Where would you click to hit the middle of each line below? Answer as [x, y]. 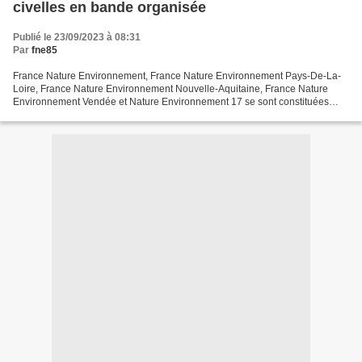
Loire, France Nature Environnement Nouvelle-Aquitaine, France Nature [170, 89]
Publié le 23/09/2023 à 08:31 [77, 38]
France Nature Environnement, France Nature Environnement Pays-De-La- [177, 76]
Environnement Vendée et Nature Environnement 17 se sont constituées [171, 102]
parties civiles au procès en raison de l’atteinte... [118, 115]
